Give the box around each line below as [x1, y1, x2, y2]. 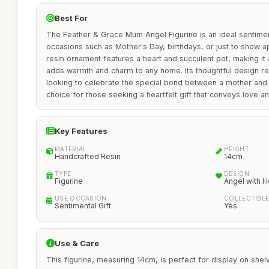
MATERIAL [55, 145, 87, 153]
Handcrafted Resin [55, 152, 121, 161]
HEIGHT [224, 145, 249, 153]
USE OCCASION [55, 195, 107, 202]
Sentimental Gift [55, 201, 111, 210]
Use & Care [55, 238, 99, 248]
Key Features [55, 126, 107, 136]
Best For [55, 13, 88, 23]
